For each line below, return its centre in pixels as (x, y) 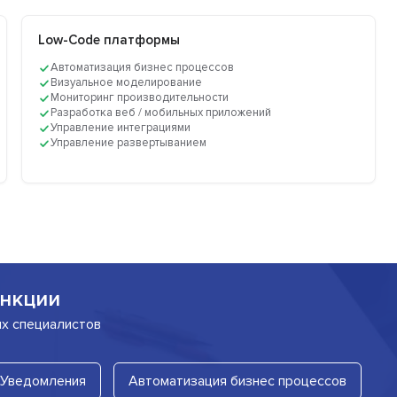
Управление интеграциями (121, 128)
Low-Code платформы (109, 40)
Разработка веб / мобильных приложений (161, 113)
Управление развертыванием (129, 143)
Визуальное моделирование (127, 83)
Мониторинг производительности (140, 98)
